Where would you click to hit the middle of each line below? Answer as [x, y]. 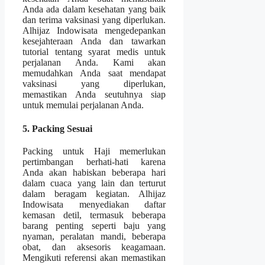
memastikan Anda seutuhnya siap [94, 95]
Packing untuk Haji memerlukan [94, 151]
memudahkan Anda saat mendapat [94, 73]
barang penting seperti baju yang [94, 225]
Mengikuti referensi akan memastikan [94, 257]
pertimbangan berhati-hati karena [94, 161]
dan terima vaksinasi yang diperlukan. [94, 20]
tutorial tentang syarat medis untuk [94, 52]
